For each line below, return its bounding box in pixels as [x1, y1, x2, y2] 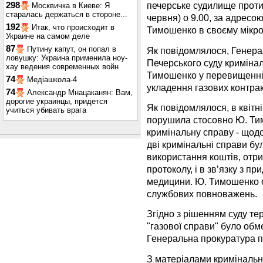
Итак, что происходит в [32, 23, 114, 32]
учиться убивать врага [6, 106, 86, 114]
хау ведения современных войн [6, 62, 119, 71]
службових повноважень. [147, 188, 257, 199]
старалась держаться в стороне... [6, 10, 127, 19]
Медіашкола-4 [27, 75, 77, 84]
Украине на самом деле [6, 32, 90, 41]
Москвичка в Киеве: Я [32, 1, 110, 10]
